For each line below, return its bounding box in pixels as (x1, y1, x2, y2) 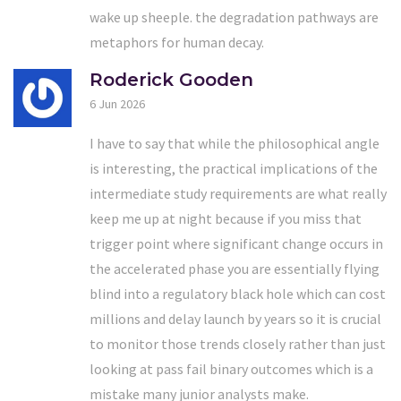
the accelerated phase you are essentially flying (90, 259, 380, 277)
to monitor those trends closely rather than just (90, 334, 386, 353)
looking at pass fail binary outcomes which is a (90, 359, 373, 378)
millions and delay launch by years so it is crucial (90, 309, 381, 328)
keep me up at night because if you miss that (90, 209, 362, 227)
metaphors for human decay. (90, 32, 264, 51)
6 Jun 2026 (90, 95, 145, 112)
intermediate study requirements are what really (90, 183, 387, 202)
